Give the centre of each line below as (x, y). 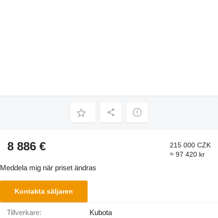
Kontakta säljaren (44, 191)
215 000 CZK (190, 145)
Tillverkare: (26, 212)
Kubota (101, 212)
